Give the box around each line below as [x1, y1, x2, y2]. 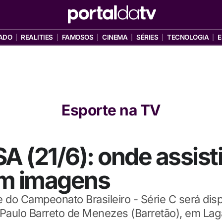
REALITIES [21, 33, 53, 41]
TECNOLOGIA [167, 33, 209, 41]
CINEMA [102, 33, 128, 41]
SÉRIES [136, 33, 159, 41]
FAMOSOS [61, 33, 94, 41]
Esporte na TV [61, 101, 161, 119]
